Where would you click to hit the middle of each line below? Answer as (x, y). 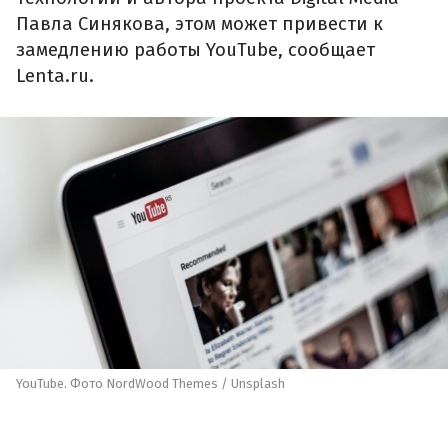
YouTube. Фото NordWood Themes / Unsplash (150, 383)
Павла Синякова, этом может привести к (199, 24)
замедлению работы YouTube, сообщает (195, 50)
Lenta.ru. (55, 76)
